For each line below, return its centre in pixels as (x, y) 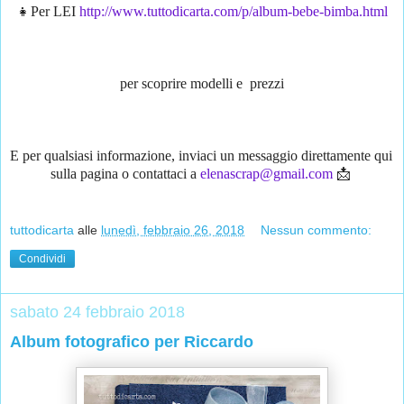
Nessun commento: (317, 230)
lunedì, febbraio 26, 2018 (173, 230)
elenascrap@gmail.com (266, 173)
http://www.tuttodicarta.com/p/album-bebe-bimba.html (234, 11)
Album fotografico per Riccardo (132, 342)
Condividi (42, 259)
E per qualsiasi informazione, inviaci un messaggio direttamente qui (201, 155)
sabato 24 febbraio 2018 (97, 312)
